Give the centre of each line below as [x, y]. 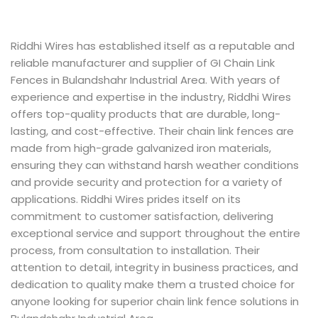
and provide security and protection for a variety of [147, 182]
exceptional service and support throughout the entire [155, 233]
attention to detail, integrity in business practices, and [154, 267]
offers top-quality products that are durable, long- [146, 114]
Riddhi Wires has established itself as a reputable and [153, 46]
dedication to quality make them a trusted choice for [153, 284]
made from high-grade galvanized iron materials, [141, 148]
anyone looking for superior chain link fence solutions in [155, 301]
